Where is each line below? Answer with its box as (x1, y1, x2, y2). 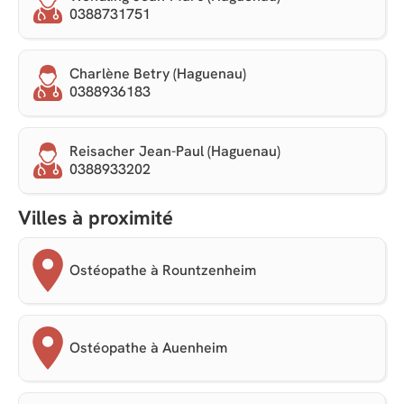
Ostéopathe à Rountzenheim (69, 261, 256, 280)
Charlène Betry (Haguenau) (69, 64, 246, 84)
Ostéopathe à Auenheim (69, 338, 227, 358)
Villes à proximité (18, 205, 173, 232)
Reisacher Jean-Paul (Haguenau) (69, 142, 280, 161)
